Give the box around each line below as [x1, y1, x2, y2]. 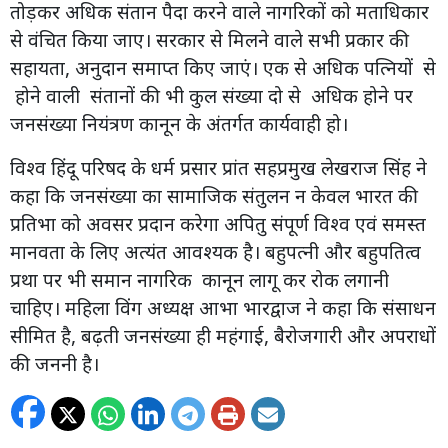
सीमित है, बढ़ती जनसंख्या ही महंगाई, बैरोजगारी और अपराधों [10, 321, 436, 349]
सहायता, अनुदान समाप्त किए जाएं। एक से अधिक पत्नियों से [10, 53, 436, 81]
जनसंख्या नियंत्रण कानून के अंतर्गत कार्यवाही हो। [10, 109, 353, 137]
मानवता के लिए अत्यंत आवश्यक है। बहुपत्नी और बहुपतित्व [10, 237, 421, 265]
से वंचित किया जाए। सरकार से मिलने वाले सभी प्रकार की [10, 25, 409, 53]
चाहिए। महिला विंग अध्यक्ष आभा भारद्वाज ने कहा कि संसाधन [10, 293, 436, 321]
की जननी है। [10, 349, 99, 377]
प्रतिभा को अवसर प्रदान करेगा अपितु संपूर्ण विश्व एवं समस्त [10, 209, 426, 237]
